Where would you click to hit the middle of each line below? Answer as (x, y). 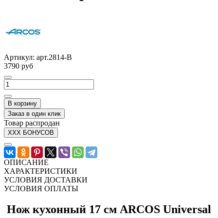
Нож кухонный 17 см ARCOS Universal (109, 209)
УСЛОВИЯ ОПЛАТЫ (41, 188)
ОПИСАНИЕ (26, 162)
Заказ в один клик (34, 113)
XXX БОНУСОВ (31, 132)
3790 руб (18, 66)
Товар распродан (32, 123)
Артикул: (20, 57)
